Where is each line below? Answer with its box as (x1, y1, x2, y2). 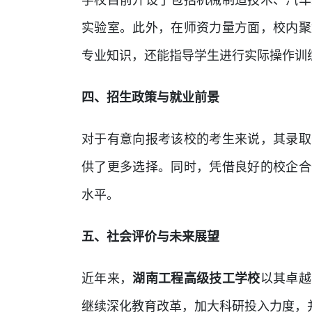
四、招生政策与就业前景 (81, 91, 219, 104)
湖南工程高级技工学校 (132, 272, 260, 286)
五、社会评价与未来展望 (81, 230, 219, 244)
